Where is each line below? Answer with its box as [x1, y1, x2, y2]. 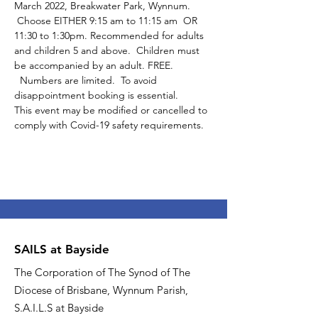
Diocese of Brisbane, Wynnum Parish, [14, 283, 188, 297]
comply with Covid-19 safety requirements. [14, 119, 204, 131]
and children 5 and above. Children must [14, 44, 202, 57]
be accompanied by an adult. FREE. [14, 59, 176, 72]
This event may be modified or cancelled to [14, 104, 210, 116]
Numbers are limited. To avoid [14, 74, 160, 87]
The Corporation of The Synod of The [14, 265, 190, 279]
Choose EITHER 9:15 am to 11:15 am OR [14, 14, 200, 27]
